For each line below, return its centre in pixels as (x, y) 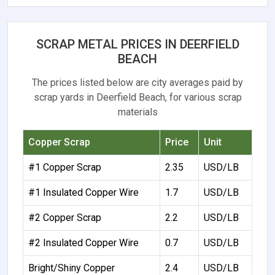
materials (137, 112)
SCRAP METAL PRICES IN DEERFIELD (137, 45)
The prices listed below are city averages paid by (137, 83)
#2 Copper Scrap (65, 218)
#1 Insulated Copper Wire (83, 193)
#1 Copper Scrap (65, 168)
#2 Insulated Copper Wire (83, 243)
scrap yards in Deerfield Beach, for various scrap (137, 98)
